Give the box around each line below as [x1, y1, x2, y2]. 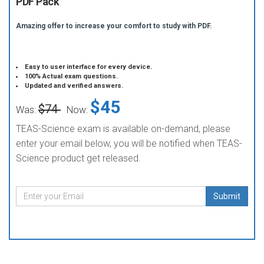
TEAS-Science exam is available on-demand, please [16, 123, 230, 134]
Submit [213, 192, 240, 201]
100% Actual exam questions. [25, 72, 118, 80]
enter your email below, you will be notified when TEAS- [16, 138, 242, 149]
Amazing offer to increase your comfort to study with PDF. [16, 22, 212, 30]
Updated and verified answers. [25, 82, 124, 90]
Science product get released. [16, 153, 141, 164]
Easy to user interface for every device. [25, 63, 153, 71]
